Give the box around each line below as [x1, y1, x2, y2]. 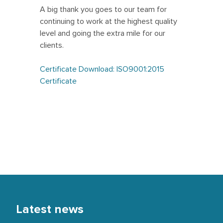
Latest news [16, 202, 84, 217]
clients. [40, 40, 64, 50]
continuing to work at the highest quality [40, 16, 177, 26]
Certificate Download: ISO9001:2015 [40, 64, 164, 74]
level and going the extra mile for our [40, 28, 165, 38]
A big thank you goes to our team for [40, 4, 167, 14]
